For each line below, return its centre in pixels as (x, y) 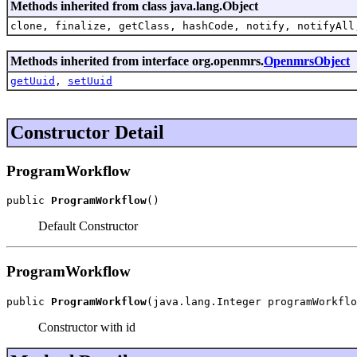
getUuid (33, 80)
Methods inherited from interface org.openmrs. (137, 61)
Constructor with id (87, 327)
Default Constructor (88, 226)
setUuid (90, 80)
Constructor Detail (87, 132)
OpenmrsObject (307, 61)
